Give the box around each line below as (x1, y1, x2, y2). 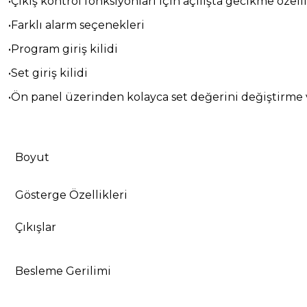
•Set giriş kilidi (8, 66, 88, 79)
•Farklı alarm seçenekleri (8, 18, 145, 32)
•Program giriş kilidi (8, 42, 118, 56)
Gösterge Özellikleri (15, 188, 127, 201)
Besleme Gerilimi (15, 264, 111, 278)
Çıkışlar (15, 220, 56, 234)
